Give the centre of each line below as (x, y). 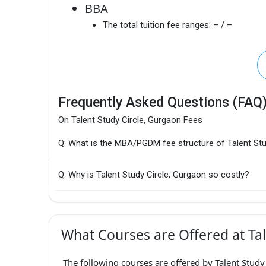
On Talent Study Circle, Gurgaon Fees (130, 120)
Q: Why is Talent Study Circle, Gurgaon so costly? (154, 175)
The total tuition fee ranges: (157, 25)
